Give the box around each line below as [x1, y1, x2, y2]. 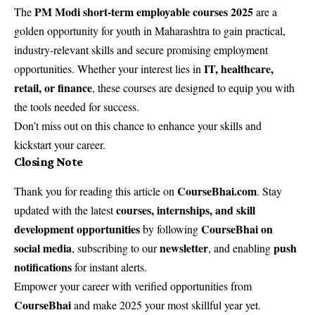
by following [140, 221, 201, 236]
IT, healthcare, [204, 60, 274, 77]
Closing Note [14, 154, 83, 169]
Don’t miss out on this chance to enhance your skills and [14, 117, 262, 133]
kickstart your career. [14, 136, 105, 152]
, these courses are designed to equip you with [92, 79, 295, 95]
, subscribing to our [72, 240, 160, 255]
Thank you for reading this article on [14, 183, 177, 198]
